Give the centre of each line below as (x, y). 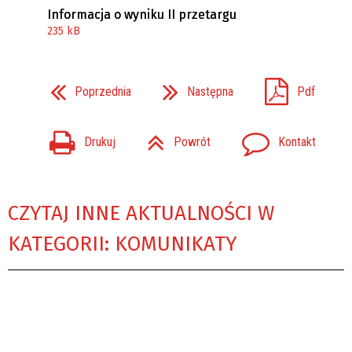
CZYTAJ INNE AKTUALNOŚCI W (141, 214)
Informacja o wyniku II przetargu (142, 14)
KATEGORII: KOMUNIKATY (122, 244)
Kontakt (297, 142)
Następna (210, 91)
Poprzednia (103, 91)
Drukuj (99, 142)
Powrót (192, 142)
